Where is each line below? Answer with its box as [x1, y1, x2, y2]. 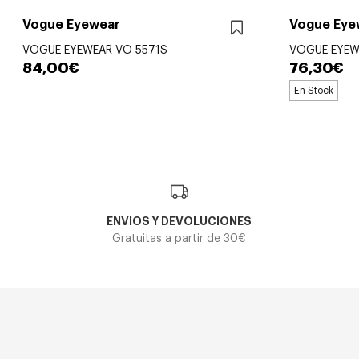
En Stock [294, 85, 333, 95]
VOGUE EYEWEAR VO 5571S [22, 44, 167, 56]
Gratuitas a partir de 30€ [112, 232, 247, 244]
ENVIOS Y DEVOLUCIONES [107, 215, 252, 227]
